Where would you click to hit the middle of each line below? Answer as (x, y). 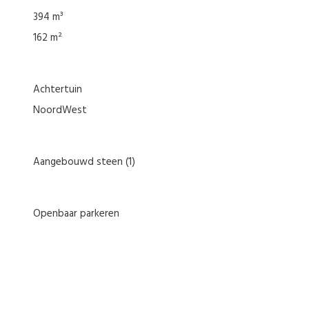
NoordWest (60, 110)
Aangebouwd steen (78, 162)
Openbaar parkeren (80, 213)
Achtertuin (61, 89)
